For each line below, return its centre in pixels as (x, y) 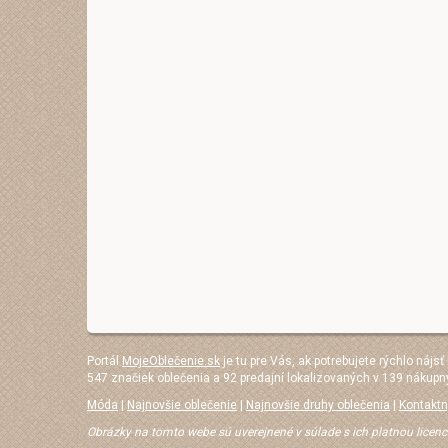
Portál (104, 361)
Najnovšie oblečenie (182, 405)
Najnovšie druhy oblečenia (318, 405)
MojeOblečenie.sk (171, 361)
